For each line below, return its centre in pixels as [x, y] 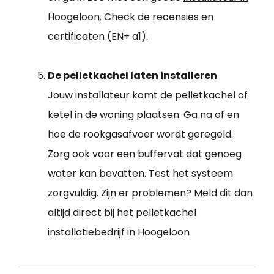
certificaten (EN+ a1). [98, 36]
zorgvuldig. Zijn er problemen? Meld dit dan [150, 193]
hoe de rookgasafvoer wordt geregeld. [140, 134]
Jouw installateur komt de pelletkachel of [148, 95]
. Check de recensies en [157, 17]
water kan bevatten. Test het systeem [140, 173]
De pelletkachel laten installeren [132, 75]
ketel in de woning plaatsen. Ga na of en [143, 114]
